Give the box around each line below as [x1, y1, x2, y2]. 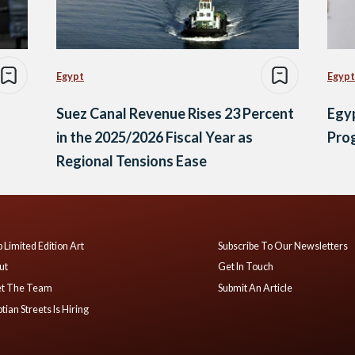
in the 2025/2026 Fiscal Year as [56, 128, 253, 146]
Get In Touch [218, 261, 274, 273]
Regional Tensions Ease [56, 151, 207, 170]
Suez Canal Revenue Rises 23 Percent [56, 104, 294, 122]
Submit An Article [218, 282, 293, 295]
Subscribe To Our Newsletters [218, 239, 349, 252]
